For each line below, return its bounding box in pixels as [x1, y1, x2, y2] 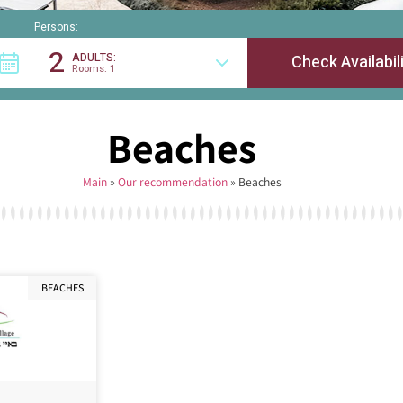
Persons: [34, 18, 79, 35]
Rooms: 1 [72, 60, 116, 76]
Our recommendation [117, 173, 228, 190]
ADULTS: [72, 49, 117, 66]
